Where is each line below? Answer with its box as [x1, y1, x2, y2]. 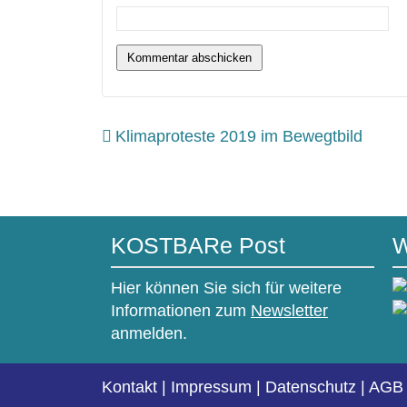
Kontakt [102, 378, 157, 397]
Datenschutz [265, 378, 356, 397]
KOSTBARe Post [111, 232, 285, 258]
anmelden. [111, 324, 187, 342]
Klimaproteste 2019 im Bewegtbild [114, 127, 362, 146]
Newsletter [251, 302, 328, 320]
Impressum [171, 378, 252, 397]
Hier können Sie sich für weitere [111, 279, 342, 297]
